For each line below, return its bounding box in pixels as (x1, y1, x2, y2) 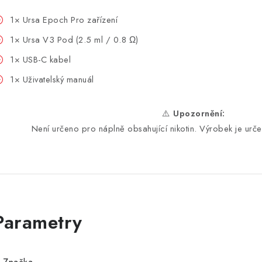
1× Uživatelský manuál (10, 73, 94, 85)
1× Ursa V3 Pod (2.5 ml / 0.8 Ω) (10, 33, 139, 46)
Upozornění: (173, 107, 225, 119)
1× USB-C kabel (10, 53, 71, 65)
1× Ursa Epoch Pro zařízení (10, 13, 118, 26)
